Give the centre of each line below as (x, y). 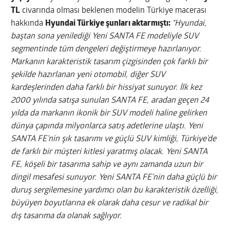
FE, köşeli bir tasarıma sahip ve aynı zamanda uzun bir (107, 165)
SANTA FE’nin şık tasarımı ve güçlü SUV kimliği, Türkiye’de (114, 139)
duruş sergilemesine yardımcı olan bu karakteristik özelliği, (115, 190)
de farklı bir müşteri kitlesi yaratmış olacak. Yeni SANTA (109, 152)
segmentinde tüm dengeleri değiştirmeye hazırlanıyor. (106, 49)
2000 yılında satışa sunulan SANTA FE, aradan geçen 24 (110, 101)
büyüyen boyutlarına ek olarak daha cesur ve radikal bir (110, 203)
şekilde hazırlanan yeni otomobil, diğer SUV (88, 75)
